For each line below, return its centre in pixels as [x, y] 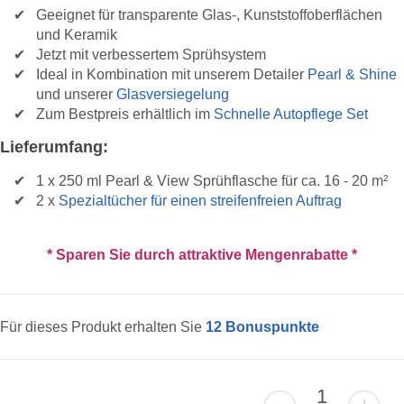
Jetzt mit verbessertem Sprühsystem [151, 54]
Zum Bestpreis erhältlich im [125, 113]
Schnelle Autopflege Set [291, 113]
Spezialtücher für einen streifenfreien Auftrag [200, 201]
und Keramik [77, 34]
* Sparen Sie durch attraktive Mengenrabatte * [202, 255]
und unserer [76, 93]
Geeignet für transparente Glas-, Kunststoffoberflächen [209, 14]
